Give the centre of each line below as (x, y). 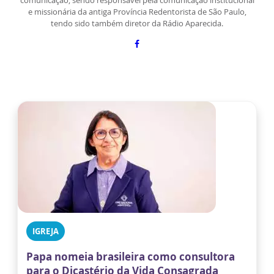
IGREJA (46, 231)
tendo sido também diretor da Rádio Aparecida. (137, 24)
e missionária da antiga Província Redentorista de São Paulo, (137, 12)
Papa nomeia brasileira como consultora (131, 257)
